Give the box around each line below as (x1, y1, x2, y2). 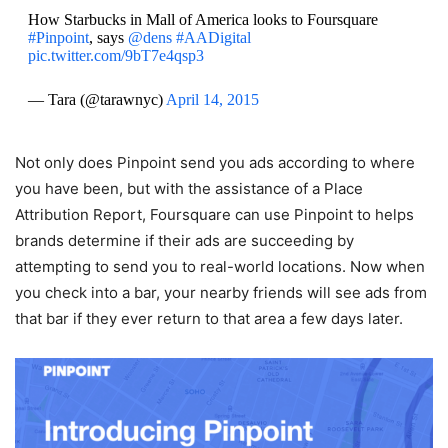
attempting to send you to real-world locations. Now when (15, 257, 425, 277)
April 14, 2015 (165, 91, 259, 109)
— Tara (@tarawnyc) (27, 91, 166, 109)
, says (88, 29, 128, 47)
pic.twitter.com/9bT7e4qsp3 (27, 47, 204, 65)
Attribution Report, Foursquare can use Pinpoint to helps (15, 205, 414, 225)
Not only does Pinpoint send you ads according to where (15, 153, 415, 173)
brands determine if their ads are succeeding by (15, 231, 354, 251)
